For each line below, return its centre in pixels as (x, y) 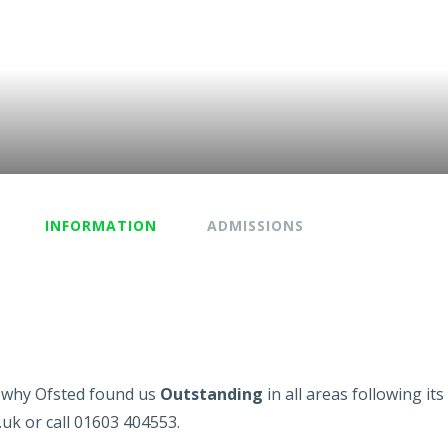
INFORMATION (101, 226)
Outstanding (211, 394)
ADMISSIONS (255, 226)
